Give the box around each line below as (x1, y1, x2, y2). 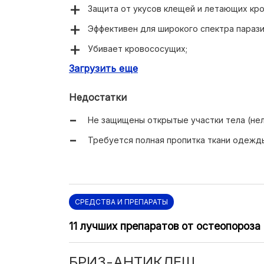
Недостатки (69, 91, 127, 103)
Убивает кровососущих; (88, 43, 187, 54)
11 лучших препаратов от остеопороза (69, 219, 260, 232)
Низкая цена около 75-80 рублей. (88, 63, 226, 74)
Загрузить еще (69, 62, 138, 74)
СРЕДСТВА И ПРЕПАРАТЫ (75, 197, 168, 206)
